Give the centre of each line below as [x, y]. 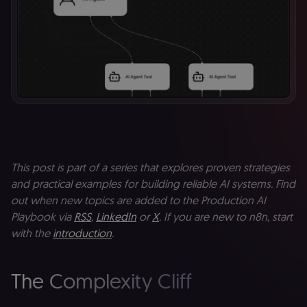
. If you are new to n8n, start [226, 217]
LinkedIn [116, 217]
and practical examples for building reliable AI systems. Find [153, 184]
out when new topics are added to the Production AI [138, 200]
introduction [82, 233]
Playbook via [42, 217]
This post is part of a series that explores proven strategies [150, 167]
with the [32, 233]
